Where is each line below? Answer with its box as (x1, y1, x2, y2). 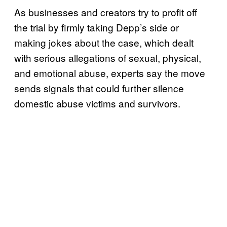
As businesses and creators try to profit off (14, 5, 197, 19)
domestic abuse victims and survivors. (14, 96, 183, 110)
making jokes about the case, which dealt (14, 35, 194, 50)
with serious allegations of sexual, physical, (14, 51, 201, 65)
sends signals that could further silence (14, 81, 184, 95)
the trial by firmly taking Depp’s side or (14, 20, 179, 34)
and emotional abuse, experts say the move (14, 66, 205, 80)
